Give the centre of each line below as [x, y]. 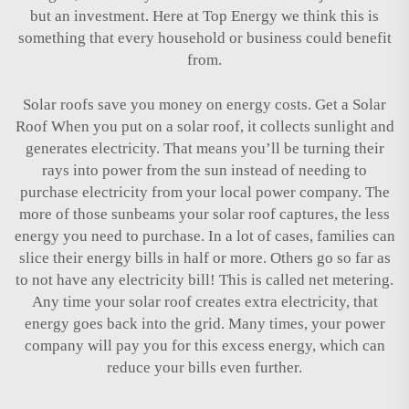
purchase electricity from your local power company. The [204, 192]
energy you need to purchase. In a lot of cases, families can [204, 236]
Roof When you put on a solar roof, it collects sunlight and [204, 126]
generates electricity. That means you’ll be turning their [204, 148]
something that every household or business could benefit [204, 37]
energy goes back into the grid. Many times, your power [204, 323]
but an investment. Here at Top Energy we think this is [204, 16]
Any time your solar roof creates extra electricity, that [204, 301]
